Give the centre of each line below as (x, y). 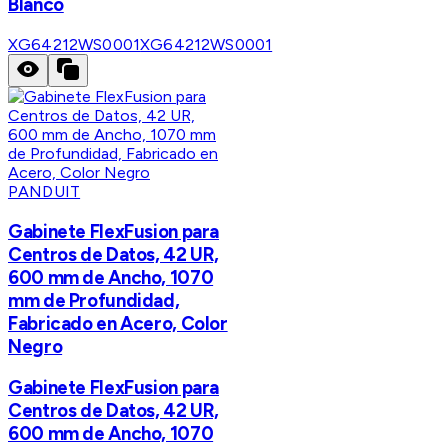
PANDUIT (44, 191)
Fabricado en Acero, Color (118, 323)
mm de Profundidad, (94, 300)
